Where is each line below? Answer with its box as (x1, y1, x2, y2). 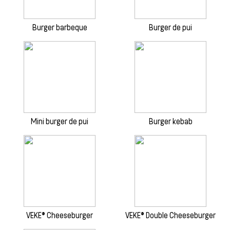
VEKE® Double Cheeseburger (125, 211, 216, 220)
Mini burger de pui (31, 117, 88, 126)
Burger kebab (148, 117, 193, 126)
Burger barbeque (32, 23, 87, 32)
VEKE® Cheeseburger (26, 211, 93, 220)
